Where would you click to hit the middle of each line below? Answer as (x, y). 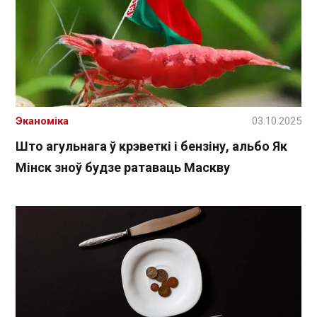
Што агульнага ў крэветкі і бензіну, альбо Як (151, 146)
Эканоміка (42, 121)
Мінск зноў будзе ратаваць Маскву (123, 168)
